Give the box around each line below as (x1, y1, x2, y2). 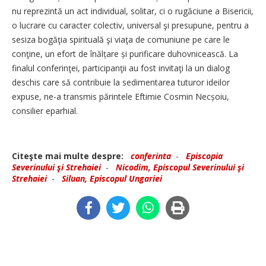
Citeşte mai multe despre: (12, 150, 128, 162)
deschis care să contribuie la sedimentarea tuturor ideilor (12, 77, 230, 88)
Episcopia (186, 150, 223, 162)
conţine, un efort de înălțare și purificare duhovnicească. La (12, 48, 238, 60)
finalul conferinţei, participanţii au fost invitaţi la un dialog (12, 62, 230, 74)
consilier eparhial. (12, 105, 78, 117)
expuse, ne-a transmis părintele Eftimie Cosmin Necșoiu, (12, 91, 229, 103)
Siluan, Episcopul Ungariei (62, 173, 162, 185)
